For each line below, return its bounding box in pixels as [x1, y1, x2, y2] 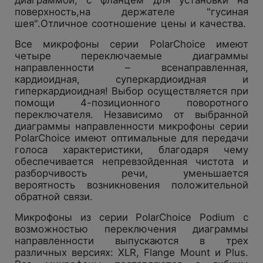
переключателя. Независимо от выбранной [15, 108, 248, 120]
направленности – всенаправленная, [15, 61, 248, 73]
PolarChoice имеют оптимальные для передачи [15, 131, 248, 144]
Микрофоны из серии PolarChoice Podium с [15, 211, 248, 223]
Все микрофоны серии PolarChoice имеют [15, 38, 248, 50]
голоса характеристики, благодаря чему [15, 143, 248, 156]
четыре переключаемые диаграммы [15, 49, 248, 62]
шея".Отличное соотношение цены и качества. [15, 17, 247, 29]
